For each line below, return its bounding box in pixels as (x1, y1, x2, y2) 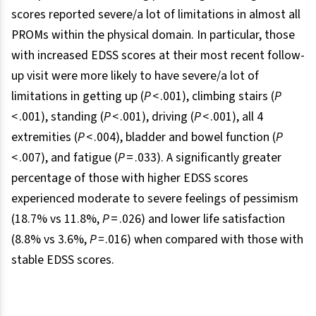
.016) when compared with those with (105, 231, 303, 249)
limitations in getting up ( (11, 87, 144, 106)
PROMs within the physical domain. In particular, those (11, 26, 295, 44)
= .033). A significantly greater (125, 149, 281, 167)
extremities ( (11, 128, 78, 147)
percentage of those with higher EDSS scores (11, 169, 248, 188)
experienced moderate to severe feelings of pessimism (11, 190, 298, 208)
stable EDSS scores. (11, 251, 114, 269)
